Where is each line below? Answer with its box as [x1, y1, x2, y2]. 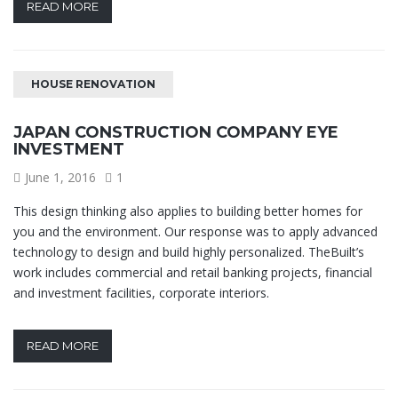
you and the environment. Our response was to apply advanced [13, 222, 378, 240]
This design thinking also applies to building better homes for [13, 202, 362, 219]
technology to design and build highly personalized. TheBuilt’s [13, 243, 364, 260]
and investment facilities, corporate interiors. [13, 283, 269, 301]
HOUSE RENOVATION [31, 76, 155, 91]
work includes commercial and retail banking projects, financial [13, 263, 372, 281]
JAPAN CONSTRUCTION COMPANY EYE [13, 122, 338, 142]
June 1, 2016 [25, 168, 96, 186]
